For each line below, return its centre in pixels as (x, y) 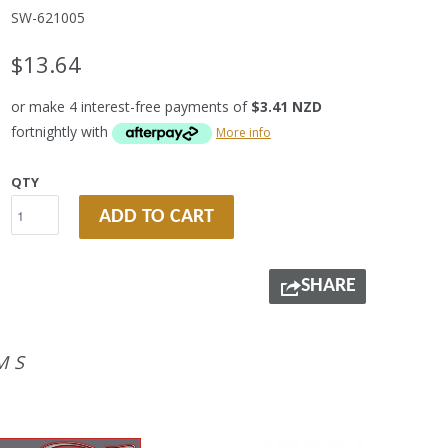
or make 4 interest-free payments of (131, 106)
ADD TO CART (156, 217)
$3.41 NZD (286, 106)
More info (243, 132)
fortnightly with (61, 131)
